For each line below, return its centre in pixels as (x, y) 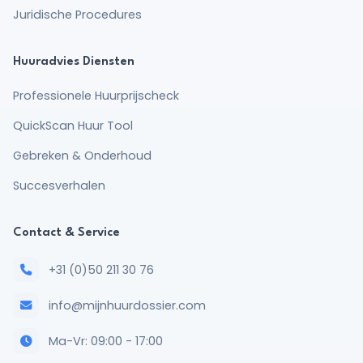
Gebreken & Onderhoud (82, 156)
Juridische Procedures (77, 15)
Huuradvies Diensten (74, 62)
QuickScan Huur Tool (73, 126)
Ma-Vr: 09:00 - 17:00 (106, 341)
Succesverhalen (59, 186)
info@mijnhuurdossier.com (127, 305)
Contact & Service (66, 233)
